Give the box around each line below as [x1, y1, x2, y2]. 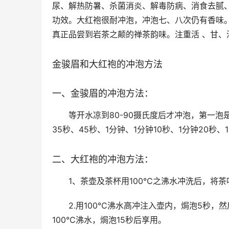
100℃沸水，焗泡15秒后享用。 [52, 215, 166, 225]
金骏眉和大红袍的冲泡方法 [52, 59, 163, 70]
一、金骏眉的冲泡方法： [52, 88, 153, 99]
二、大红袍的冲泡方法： [52, 154, 153, 165]
